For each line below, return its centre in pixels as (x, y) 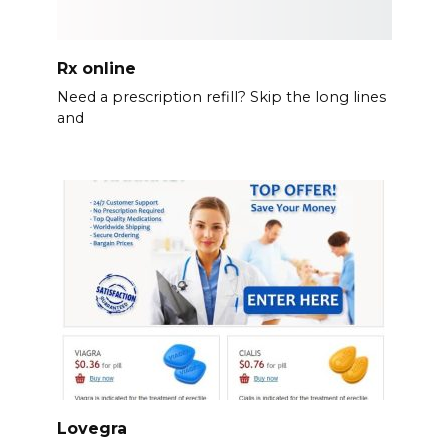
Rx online (96, 68)
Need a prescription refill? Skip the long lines (221, 96)
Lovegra (91, 428)
